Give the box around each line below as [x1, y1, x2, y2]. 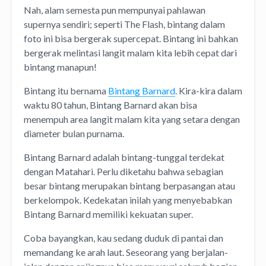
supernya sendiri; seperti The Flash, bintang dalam [24, 18, 225, 30]
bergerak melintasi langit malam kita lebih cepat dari [24, 47, 237, 59]
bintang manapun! [24, 61, 97, 73]
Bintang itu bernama [24, 85, 108, 97]
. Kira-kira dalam [175, 85, 242, 97]
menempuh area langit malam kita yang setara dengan [24, 113, 240, 125]
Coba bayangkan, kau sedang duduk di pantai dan [24, 232, 223, 244]
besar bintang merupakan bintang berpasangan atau [24, 180, 235, 192]
